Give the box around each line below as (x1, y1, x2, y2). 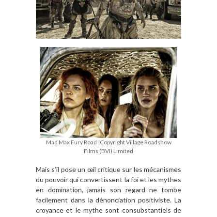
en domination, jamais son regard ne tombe (36, 185, 181, 194)
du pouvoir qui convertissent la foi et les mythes (36, 175, 181, 184)
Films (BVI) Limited (84, 147, 133, 155)
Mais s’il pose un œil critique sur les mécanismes (36, 165, 181, 173)
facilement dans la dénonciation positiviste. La (36, 195, 181, 204)
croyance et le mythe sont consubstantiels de (36, 205, 181, 214)
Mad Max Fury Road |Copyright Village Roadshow (46, 139, 171, 146)
